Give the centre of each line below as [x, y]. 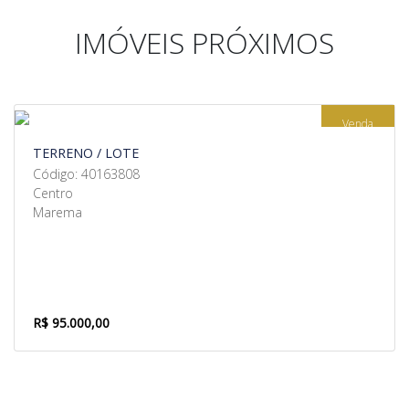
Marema [58, 212]
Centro [53, 193]
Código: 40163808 [86, 174]
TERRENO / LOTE [86, 153]
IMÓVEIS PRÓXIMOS [204, 42]
